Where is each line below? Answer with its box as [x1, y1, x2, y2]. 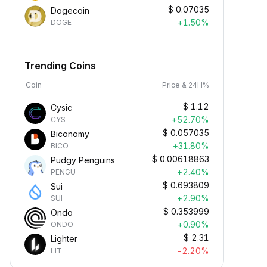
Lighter [51, 234, 77, 244]
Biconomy [51, 129, 89, 139]
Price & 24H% [162, 80, 209, 89]
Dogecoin [51, 5, 89, 15]
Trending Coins [24, 60, 96, 72]
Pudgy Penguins [51, 155, 115, 165]
